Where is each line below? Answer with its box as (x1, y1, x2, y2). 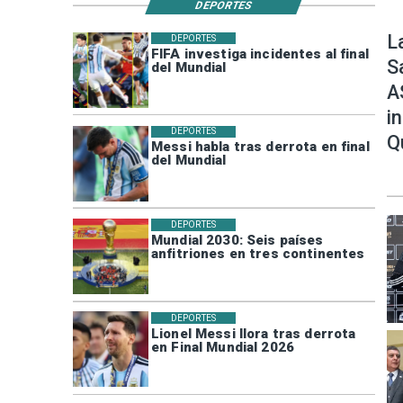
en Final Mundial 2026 (150, 338, 294, 355)
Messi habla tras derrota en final (150, 139, 370, 156)
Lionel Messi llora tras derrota (150, 325, 356, 342)
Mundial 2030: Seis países (150, 232, 324, 249)
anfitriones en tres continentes (150, 246, 365, 263)
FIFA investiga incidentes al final (150, 45, 369, 62)
